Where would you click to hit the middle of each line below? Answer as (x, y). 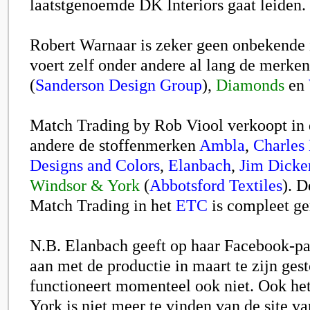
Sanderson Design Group (119, 85)
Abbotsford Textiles (216, 185)
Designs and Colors (95, 165)
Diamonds (250, 85)
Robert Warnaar (83, 45)
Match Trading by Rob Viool (127, 125)
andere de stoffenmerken (115, 145)
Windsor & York (85, 185)
